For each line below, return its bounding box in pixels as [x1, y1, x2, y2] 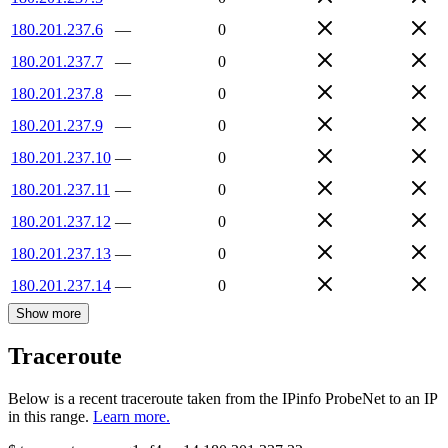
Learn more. [93, 408, 170, 426]
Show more [16, 305, 81, 321]
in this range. [8, 408, 89, 426]
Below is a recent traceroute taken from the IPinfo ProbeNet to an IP [8, 390, 437, 408]
